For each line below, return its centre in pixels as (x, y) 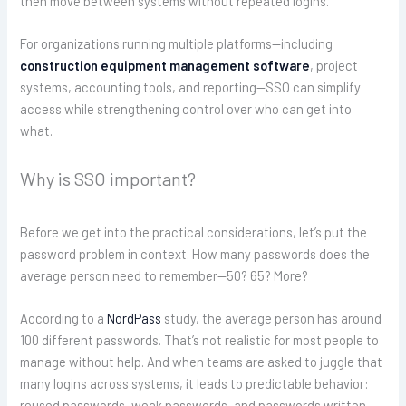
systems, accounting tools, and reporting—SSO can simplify (191, 87)
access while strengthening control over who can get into (186, 109)
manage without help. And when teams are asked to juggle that (202, 362)
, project (334, 66)
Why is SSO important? (108, 178)
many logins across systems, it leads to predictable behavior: (195, 383)
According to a (64, 318)
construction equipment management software (165, 66)
